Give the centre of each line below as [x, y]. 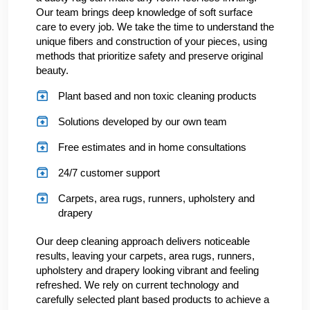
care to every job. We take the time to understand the [155, 27]
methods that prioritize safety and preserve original [149, 56]
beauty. [52, 70]
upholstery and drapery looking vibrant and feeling [147, 270]
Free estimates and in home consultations [152, 147]
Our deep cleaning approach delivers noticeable [143, 241]
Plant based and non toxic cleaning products [157, 96]
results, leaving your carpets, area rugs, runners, [145, 256]
